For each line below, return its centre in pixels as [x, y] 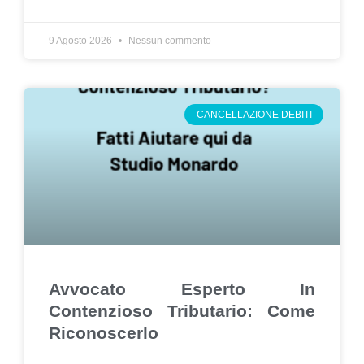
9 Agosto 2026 [82, 41]
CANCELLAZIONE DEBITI [254, 115]
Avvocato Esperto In [182, 289]
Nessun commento [169, 41]
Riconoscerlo [104, 333]
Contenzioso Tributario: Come [182, 311]
